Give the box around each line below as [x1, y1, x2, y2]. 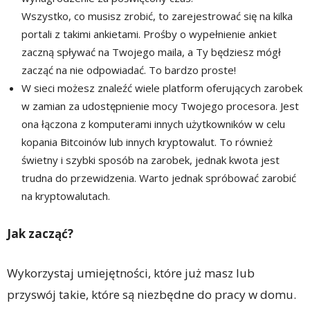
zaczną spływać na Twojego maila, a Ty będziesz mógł [21, 45, 281, 60]
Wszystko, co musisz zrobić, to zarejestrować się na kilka [21, 9, 293, 24]
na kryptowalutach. [21, 189, 110, 203]
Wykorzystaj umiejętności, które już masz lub [7, 265, 255, 282]
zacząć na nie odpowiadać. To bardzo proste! [21, 63, 236, 77]
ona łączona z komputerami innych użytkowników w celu [21, 117, 285, 131]
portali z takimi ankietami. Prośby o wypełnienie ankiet [21, 27, 277, 42]
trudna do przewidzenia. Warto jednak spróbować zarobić [21, 171, 296, 185]
